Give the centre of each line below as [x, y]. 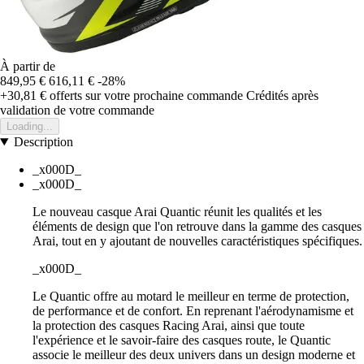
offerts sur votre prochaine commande [145, 95]
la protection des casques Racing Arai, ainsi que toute [169, 325]
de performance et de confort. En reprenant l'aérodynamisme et [193, 311]
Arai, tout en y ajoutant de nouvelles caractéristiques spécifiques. [197, 241]
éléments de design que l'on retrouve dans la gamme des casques [197, 226]
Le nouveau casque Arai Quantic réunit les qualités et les [177, 212]
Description [43, 142]
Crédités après [282, 95]
